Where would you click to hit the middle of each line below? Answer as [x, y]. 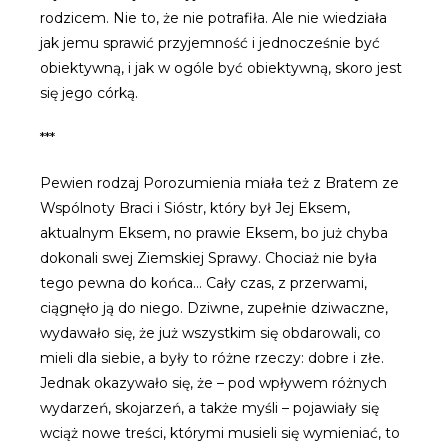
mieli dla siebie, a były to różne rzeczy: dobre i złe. [212, 358]
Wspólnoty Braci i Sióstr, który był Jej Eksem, [195, 208]
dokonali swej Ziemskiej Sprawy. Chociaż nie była [208, 258]
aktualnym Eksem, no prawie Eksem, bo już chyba [214, 233]
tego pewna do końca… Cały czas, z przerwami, [203, 283]
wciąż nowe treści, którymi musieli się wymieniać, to [220, 433]
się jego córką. [89, 93]
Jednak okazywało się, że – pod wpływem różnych [213, 383]
